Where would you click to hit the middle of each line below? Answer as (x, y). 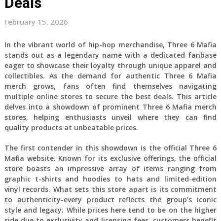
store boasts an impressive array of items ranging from (110, 168)
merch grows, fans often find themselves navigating (110, 86)
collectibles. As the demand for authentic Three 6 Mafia (110, 75)
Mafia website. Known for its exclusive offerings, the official (110, 158)
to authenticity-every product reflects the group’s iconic (110, 199)
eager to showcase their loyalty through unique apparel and (110, 65)
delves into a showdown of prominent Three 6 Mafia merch (110, 107)
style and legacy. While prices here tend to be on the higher (110, 210)
